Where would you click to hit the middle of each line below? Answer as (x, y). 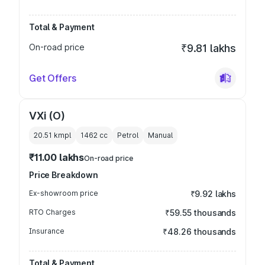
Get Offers (53, 78)
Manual (160, 135)
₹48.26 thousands (199, 232)
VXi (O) (47, 116)
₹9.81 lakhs (208, 48)
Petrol (128, 135)
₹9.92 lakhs (213, 194)
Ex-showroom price (64, 193)
